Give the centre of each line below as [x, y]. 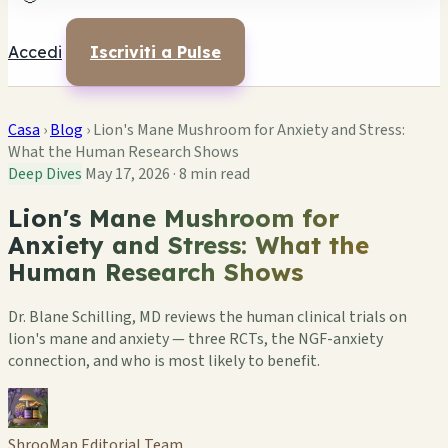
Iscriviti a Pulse [155, 52]
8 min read [214, 174]
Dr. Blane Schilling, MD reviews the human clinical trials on [207, 316]
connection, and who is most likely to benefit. [164, 360]
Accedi [35, 52]
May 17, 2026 [127, 174]
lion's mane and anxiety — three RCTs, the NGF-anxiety [195, 338]
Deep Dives [45, 174]
